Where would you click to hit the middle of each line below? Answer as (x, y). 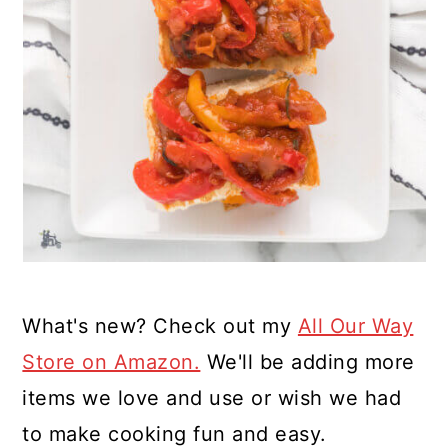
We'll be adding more (307, 362)
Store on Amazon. (111, 362)
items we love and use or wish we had (212, 398)
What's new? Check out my (160, 326)
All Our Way (355, 326)
